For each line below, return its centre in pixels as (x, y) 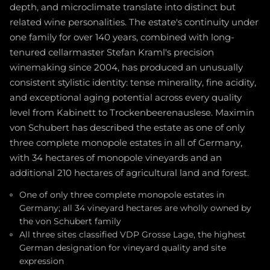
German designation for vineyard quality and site (123, 248)
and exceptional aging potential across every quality (126, 98)
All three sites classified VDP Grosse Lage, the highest (133, 235)
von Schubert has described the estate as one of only (127, 128)
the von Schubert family (70, 221)
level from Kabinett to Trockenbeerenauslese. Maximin (132, 113)
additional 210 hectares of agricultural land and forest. (129, 173)
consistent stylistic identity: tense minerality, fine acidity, (133, 83)
